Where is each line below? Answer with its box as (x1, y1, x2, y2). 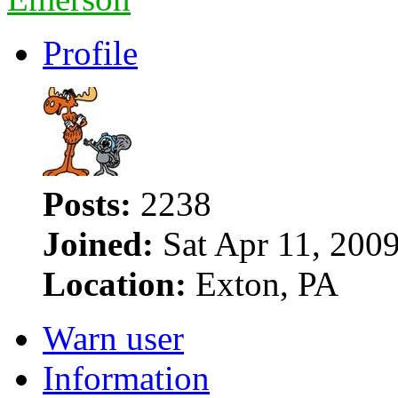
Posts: (43, 184, 131, 223)
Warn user (43, 318, 184, 357)
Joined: (43, 224, 154, 263)
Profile (43, 33, 138, 72)
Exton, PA (187, 264, 338, 303)
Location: (43, 264, 187, 303)
